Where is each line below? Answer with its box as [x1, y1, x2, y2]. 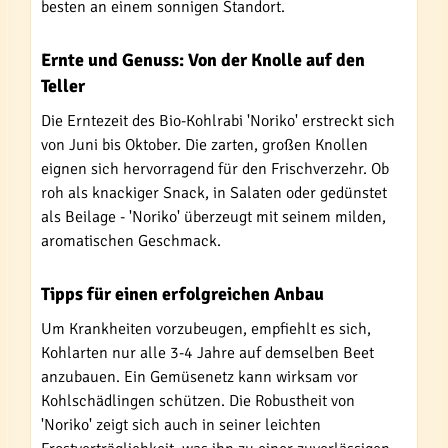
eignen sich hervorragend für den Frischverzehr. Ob [41, 158, 389, 179]
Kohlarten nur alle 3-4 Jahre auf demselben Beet [41, 342, 374, 363]
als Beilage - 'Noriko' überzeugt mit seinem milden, [41, 206, 386, 227]
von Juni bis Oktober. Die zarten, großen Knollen [41, 134, 368, 155]
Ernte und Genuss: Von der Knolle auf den [41, 48, 365, 71]
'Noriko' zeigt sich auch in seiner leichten [41, 414, 321, 435]
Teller [41, 74, 85, 97]
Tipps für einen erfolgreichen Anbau [41, 282, 324, 305]
